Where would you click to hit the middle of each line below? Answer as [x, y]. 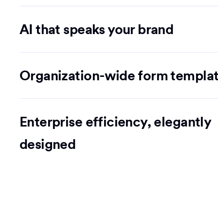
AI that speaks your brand [97, 29]
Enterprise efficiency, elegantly [115, 122]
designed [48, 144]
